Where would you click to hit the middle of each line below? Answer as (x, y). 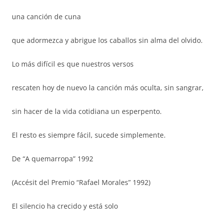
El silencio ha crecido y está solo (65, 206)
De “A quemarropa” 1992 (53, 159)
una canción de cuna (46, 17)
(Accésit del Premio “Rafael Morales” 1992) (81, 182)
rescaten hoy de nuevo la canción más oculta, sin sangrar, (108, 88)
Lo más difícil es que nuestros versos (73, 64)
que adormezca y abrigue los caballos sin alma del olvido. (107, 40)
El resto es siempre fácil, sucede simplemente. (89, 135)
